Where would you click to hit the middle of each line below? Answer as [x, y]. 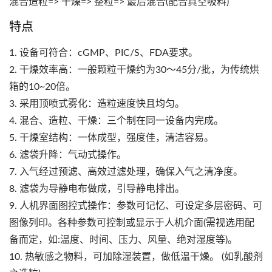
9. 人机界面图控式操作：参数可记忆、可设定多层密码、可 [136, 206]
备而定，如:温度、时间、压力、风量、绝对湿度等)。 [123, 240]
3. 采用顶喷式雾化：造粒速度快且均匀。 [97, 104]
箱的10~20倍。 [42, 87]
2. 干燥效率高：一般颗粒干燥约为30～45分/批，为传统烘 [134, 70]
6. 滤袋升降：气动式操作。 [68, 155]
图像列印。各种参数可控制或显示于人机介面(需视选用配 [132, 223]
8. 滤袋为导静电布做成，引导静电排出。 [97, 189]
